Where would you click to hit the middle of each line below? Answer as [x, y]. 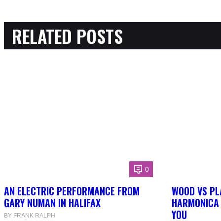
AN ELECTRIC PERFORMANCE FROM [72, 191]
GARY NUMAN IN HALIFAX [52, 203]
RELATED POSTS [67, 36]
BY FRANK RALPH [30, 216]
